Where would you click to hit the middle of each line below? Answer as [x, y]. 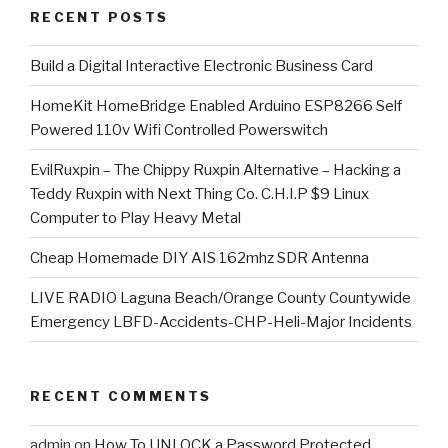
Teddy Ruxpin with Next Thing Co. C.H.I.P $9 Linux [199, 193]
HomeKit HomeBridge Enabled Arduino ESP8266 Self [216, 105]
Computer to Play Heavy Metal [135, 217]
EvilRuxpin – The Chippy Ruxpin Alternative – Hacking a [215, 169]
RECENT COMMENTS [121, 396]
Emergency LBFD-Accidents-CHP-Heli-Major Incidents [221, 321]
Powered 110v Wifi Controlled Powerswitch [179, 129]
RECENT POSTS [99, 16]
